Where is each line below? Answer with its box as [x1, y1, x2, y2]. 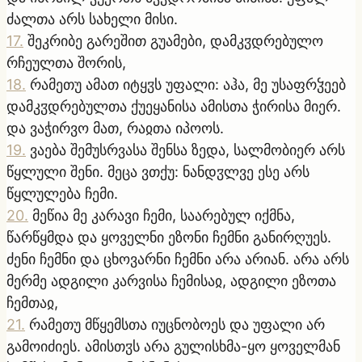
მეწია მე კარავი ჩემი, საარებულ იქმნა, [32, 206, 295, 224]
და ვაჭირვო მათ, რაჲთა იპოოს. [6, 119, 224, 137]
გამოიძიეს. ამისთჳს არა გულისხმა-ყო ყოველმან [6, 337, 340, 355]
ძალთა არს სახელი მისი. [6, 10, 178, 27]
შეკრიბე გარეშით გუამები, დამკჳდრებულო [27, 32, 323, 49]
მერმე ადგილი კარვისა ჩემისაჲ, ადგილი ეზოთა [6, 271, 336, 289]
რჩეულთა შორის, [6, 53, 126, 71]
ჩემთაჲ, [6, 293, 58, 311]
